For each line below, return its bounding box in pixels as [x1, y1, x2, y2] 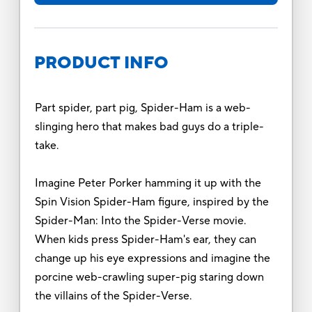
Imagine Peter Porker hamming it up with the [34, 175, 261, 190]
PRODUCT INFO [33, 52, 169, 74]
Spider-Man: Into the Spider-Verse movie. [34, 213, 247, 228]
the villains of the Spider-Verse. [34, 288, 195, 303]
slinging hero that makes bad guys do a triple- [34, 119, 264, 134]
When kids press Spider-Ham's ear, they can [34, 232, 256, 247]
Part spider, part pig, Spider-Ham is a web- [34, 100, 251, 115]
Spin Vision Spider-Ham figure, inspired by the [34, 194, 269, 209]
